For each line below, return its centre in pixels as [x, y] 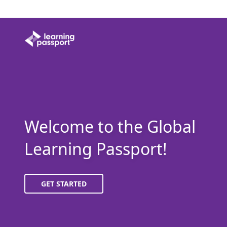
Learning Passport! [96, 149]
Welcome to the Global [110, 126]
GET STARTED [64, 183]
